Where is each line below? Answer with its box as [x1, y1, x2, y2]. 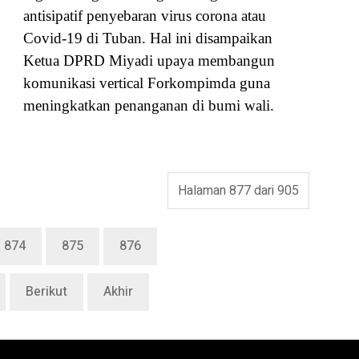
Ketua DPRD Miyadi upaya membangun [23, 52, 275, 70]
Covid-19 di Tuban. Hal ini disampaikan [23, 30, 272, 47]
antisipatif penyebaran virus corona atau [23, 7, 266, 25]
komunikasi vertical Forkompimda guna [23, 75, 270, 92]
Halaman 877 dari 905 [178, 181, 299, 201]
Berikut [26, 282, 67, 302]
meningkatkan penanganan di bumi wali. [23, 97, 274, 115]
